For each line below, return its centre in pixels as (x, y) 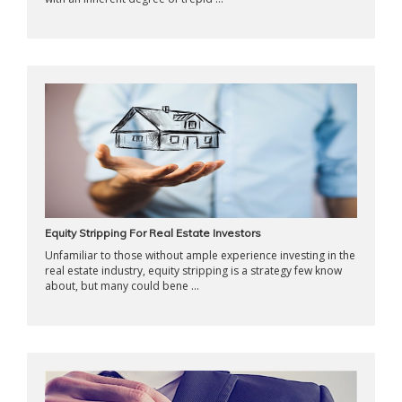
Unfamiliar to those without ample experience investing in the (200, 255)
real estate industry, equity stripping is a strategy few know (193, 271)
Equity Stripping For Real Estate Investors (153, 233)
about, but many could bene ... (122, 286)
